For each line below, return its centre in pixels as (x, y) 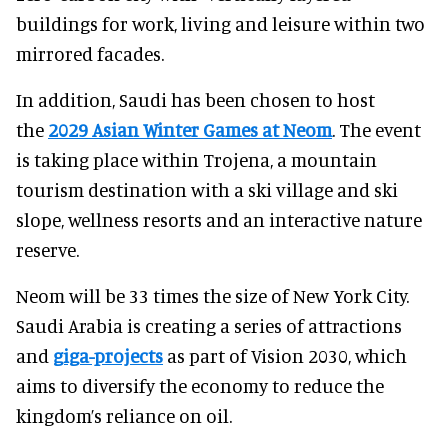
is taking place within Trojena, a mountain (196, 159)
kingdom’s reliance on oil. (124, 415)
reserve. (47, 249)
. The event (376, 129)
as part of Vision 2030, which (285, 355)
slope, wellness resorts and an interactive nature (219, 219)
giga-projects (108, 355)
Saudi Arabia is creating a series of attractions (209, 325)
